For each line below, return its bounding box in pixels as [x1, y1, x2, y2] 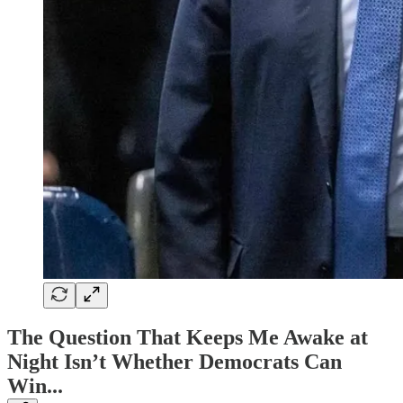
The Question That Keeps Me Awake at [7, 326, 368, 350]
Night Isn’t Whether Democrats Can [7, 350, 342, 374]
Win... [7, 374, 63, 399]
